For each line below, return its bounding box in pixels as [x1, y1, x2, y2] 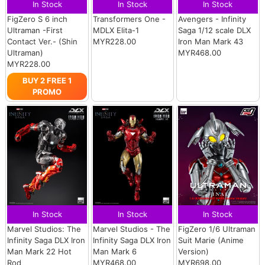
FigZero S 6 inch [7, 14, 68, 24]
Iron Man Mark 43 [178, 37, 244, 47]
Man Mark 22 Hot [7, 247, 72, 257]
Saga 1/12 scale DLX [178, 25, 251, 35]
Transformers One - [92, 14, 166, 24]
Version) [178, 247, 209, 257]
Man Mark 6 [92, 247, 137, 257]
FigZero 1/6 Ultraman [178, 224, 256, 234]
